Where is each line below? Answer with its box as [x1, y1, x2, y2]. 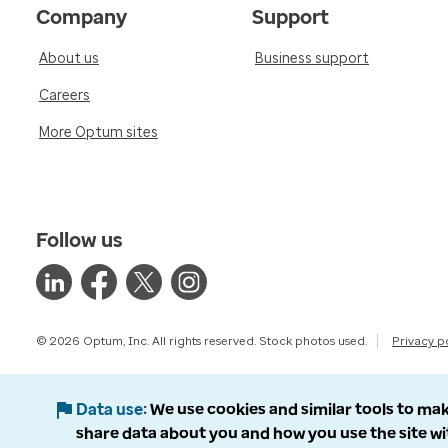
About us [39, 50, 99, 67]
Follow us [36, 228, 123, 252]
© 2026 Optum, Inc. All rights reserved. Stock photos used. [36, 334, 367, 348]
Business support [255, 50, 369, 67]
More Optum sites [39, 124, 158, 141]
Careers [39, 87, 90, 104]
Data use [76, 400, 143, 419]
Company [36, 5, 127, 29]
